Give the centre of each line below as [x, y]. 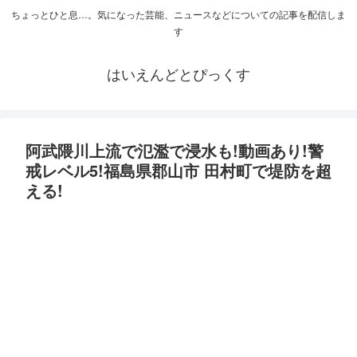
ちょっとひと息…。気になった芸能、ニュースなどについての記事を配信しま [178, 14]
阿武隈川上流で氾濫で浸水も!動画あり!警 [175, 151]
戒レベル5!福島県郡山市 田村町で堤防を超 [178, 171]
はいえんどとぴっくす [178, 74]
